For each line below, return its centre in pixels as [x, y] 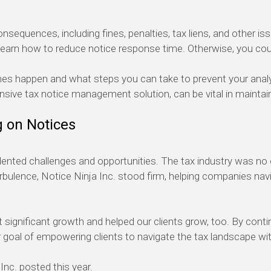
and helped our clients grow [145, 222]
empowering [64, 237]
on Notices [43, 125]
